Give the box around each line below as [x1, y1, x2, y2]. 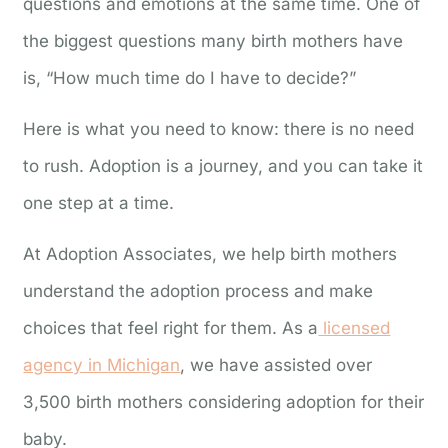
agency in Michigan [23, 355, 181, 376]
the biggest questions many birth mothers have [23, 30, 404, 51]
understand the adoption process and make [23, 281, 374, 302]
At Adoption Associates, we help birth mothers [23, 244, 398, 265]
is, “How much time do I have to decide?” [23, 67, 357, 88]
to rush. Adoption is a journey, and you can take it [23, 155, 424, 176]
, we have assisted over [180, 355, 373, 376]
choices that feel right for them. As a [23, 318, 319, 339]
